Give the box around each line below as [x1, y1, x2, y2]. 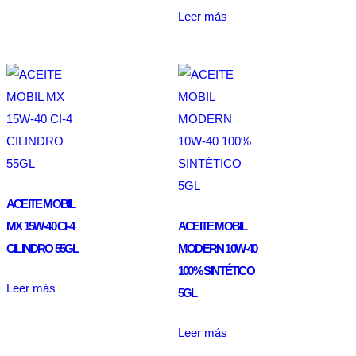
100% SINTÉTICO [178, 263, 254, 277]
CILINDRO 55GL [6, 241, 79, 255]
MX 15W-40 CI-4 [6, 219, 74, 233]
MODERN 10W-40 [178, 241, 257, 255]
